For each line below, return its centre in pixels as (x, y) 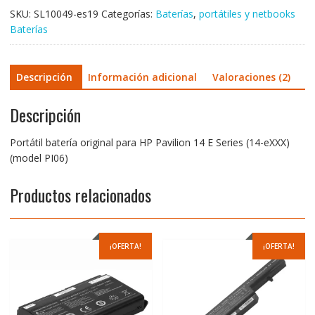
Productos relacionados (80, 195)
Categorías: (128, 13)
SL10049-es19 (66, 13)
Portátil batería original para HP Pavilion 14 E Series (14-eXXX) (149, 143)
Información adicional (142, 77)
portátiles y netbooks (247, 13)
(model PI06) (39, 158)
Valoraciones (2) (251, 77)
